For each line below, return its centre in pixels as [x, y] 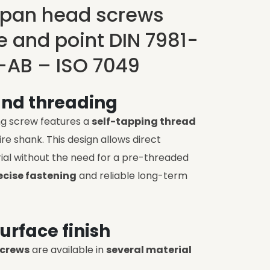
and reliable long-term [132, 176]
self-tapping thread [144, 121]
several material [149, 250]
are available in [68, 250]
